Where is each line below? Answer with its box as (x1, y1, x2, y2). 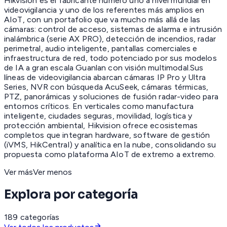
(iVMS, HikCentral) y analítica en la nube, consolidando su (4, 140, 216, 150)
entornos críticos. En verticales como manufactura (4, 101, 194, 111)
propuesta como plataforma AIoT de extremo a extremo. (4, 149, 216, 160)
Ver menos (33, 167, 72, 177)
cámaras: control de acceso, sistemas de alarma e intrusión (4, 24, 222, 34)
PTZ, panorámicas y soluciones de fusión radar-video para (4, 92, 218, 102)
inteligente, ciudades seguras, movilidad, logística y (4, 111, 193, 121)
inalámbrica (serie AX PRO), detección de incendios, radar (4, 34, 216, 44)
